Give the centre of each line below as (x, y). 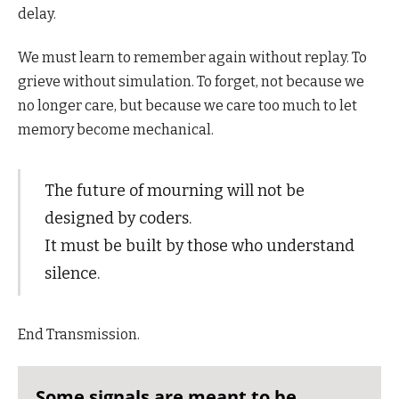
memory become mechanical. (116, 130)
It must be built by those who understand (199, 245)
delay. (37, 14)
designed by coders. (118, 218)
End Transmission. (79, 334)
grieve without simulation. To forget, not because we (191, 82)
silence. (72, 273)
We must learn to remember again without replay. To (192, 58)
